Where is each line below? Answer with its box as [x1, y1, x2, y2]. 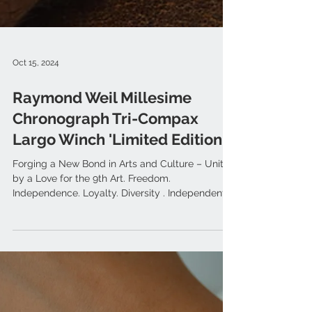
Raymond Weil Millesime [13, 113, 192, 132]
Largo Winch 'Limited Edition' [13, 155, 226, 173]
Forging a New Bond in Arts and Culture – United [13, 182, 235, 194]
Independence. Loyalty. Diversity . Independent [13, 212, 226, 224]
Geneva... [13, 226, 53, 238]
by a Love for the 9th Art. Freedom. [13, 197, 171, 209]
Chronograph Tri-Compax [13, 134, 198, 153]
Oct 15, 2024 [13, 82, 59, 93]
